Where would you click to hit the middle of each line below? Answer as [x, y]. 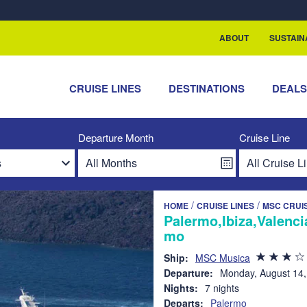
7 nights [222, 288]
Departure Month [116, 137]
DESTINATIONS [207, 88]
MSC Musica [223, 258]
